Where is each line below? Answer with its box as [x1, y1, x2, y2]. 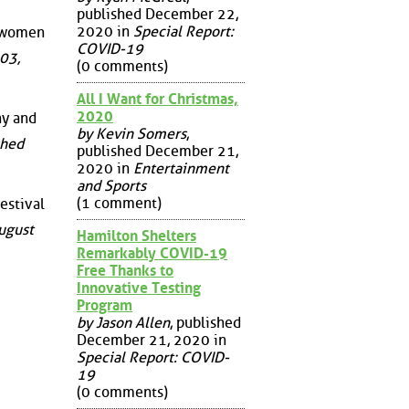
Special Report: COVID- [77, 348, 229, 366]
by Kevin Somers [77, 124, 186, 142]
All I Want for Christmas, [77, 89, 238, 108]
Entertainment [133, 159, 229, 177]
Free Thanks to [77, 261, 173, 279]
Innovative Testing [77, 278, 201, 297]
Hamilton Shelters [77, 226, 196, 245]
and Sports [77, 176, 146, 194]
